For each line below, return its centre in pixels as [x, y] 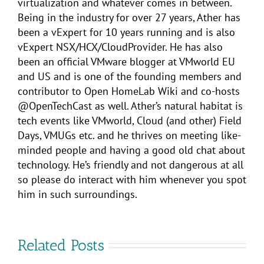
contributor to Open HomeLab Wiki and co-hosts [129, 91]
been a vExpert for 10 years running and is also [126, 32]
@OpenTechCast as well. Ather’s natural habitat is [130, 105]
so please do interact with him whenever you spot [132, 179]
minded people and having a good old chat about [131, 150]
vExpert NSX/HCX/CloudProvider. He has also [120, 47]
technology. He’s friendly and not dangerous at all [131, 164]
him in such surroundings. [77, 194]
